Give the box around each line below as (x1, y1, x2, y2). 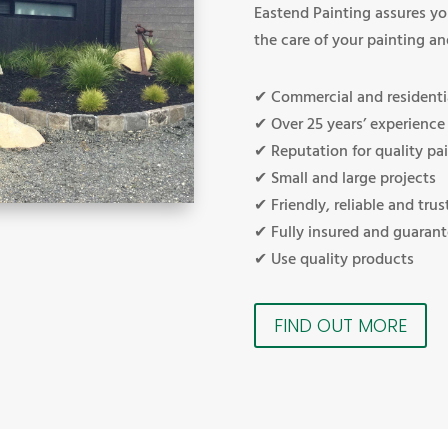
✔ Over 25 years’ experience (253, 111, 445, 138)
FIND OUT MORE (273, 312, 407, 338)
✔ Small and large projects (253, 165, 436, 192)
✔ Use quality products (253, 246, 414, 273)
